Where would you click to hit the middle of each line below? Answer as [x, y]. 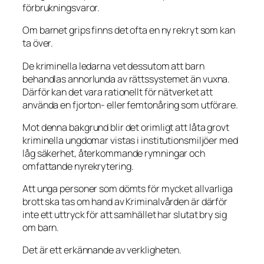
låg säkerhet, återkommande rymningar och [114, 153]
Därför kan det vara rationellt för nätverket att [118, 92]
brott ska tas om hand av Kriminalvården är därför [125, 202]
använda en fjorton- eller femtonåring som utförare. [130, 105]
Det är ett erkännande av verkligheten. [102, 250]
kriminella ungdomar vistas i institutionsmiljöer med [130, 140]
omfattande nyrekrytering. [78, 166]
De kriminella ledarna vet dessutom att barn [113, 66]
